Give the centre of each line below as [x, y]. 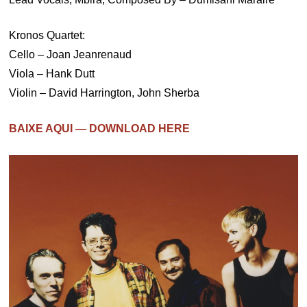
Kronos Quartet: [47, 35]
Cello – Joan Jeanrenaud [71, 54]
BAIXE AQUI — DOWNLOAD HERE [100, 128]
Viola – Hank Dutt [52, 74]
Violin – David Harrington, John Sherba [105, 93]
